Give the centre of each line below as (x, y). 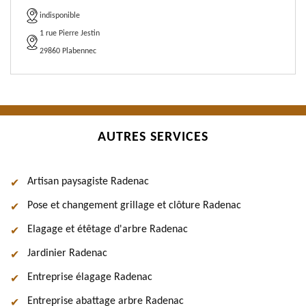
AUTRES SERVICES (153, 137)
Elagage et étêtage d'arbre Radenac (108, 229)
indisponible (60, 16)
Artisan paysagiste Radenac (88, 182)
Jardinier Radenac (67, 253)
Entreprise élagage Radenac (90, 277)
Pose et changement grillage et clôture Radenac (134, 206)
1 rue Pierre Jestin (70, 33)
